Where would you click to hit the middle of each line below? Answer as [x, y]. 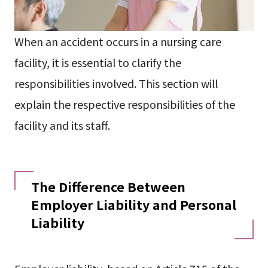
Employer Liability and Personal [133, 204]
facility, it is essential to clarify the [98, 62]
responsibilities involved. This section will [116, 83]
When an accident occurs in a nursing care [118, 41]
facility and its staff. [62, 125]
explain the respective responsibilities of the [124, 104]
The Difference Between [108, 186]
